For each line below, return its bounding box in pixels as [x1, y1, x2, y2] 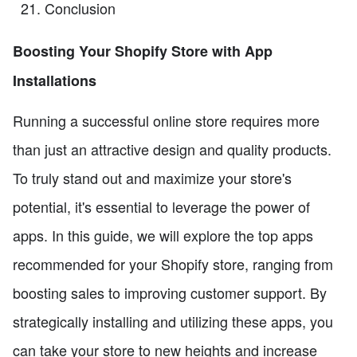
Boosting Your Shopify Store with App [13, 41, 273, 62]
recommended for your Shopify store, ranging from [13, 253, 333, 275]
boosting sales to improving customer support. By [13, 282, 327, 304]
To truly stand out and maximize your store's [13, 167, 292, 189]
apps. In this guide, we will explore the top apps [13, 225, 313, 246]
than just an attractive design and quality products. [13, 139, 331, 160]
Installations [13, 70, 96, 92]
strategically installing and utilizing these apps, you [13, 311, 333, 332]
